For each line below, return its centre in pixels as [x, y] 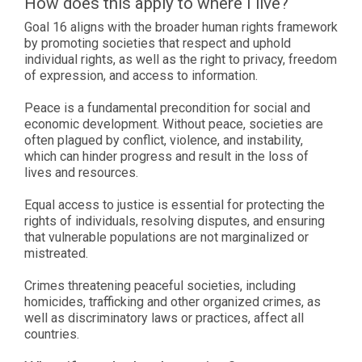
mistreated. [56, 253]
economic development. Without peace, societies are [174, 124]
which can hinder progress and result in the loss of [166, 156]
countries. [52, 334]
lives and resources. [81, 172]
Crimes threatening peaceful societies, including [160, 285]
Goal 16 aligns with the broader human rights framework [181, 27]
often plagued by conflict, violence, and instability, [164, 140]
